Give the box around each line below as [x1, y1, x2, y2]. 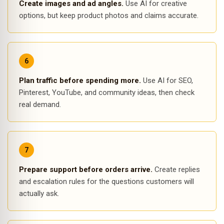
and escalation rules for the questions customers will [19, 177, 194, 186]
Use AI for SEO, [141, 76, 193, 85]
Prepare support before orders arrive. [19, 165, 152, 174]
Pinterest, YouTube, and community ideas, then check [19, 88, 194, 97]
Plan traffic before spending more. [19, 76, 141, 85]
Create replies [152, 165, 200, 174]
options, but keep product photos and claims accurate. [19, 11, 198, 20]
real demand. [19, 100, 61, 109]
